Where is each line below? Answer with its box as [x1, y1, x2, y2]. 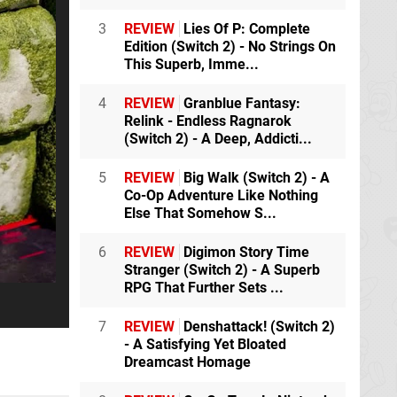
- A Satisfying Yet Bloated [124, 335, 286, 353]
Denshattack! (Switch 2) [180, 317, 335, 335]
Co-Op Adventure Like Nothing [124, 186, 318, 204]
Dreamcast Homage [124, 353, 251, 370]
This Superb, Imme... [124, 55, 259, 73]
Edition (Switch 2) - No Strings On [124, 37, 336, 55]
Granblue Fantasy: [180, 94, 300, 112]
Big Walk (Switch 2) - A [180, 168, 330, 186]
